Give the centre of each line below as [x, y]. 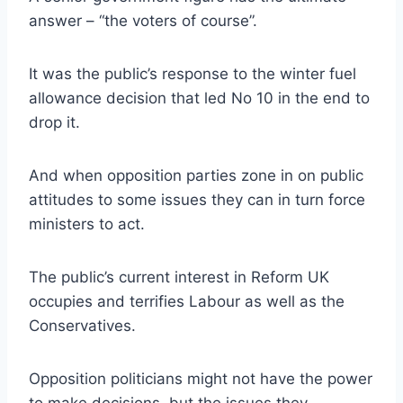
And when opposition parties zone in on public [196, 175]
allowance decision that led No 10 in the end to [199, 98]
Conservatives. [82, 325]
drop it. [54, 122]
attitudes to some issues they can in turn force [197, 199]
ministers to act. [87, 224]
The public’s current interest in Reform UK [179, 277]
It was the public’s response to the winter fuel [193, 73]
